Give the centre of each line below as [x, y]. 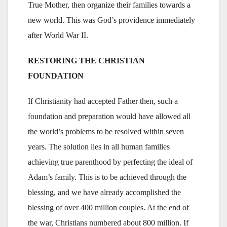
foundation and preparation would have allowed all [109, 116]
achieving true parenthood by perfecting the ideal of [110, 162]
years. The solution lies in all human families [99, 146]
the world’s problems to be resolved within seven [106, 131]
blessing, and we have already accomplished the [104, 192]
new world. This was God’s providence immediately [111, 20]
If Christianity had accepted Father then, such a [103, 101]
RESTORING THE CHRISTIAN [86, 60]
